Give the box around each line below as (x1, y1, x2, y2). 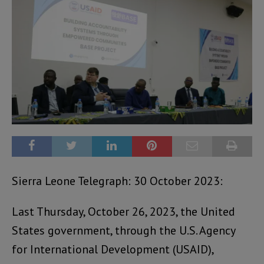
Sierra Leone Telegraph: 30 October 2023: (12, 173, 223, 189)
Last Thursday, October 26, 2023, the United (12, 204, 235, 220)
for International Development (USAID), (12, 242, 213, 258)
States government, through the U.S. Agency (12, 223, 235, 239)
